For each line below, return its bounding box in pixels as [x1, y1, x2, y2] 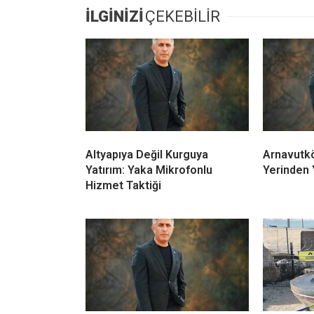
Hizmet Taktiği [86, 179, 161, 193]
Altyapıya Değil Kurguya [86, 148, 208, 162]
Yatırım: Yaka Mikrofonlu [86, 163, 212, 177]
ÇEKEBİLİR [145, 8, 220, 26]
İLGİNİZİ [86, 8, 144, 26]
